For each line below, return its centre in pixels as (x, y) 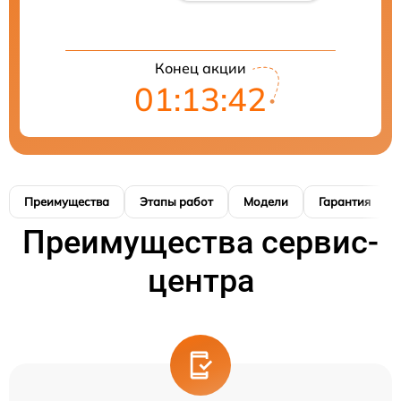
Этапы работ (176, 201)
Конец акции (200, 68)
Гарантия (345, 201)
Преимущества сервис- (200, 242)
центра (200, 281)
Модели (266, 201)
